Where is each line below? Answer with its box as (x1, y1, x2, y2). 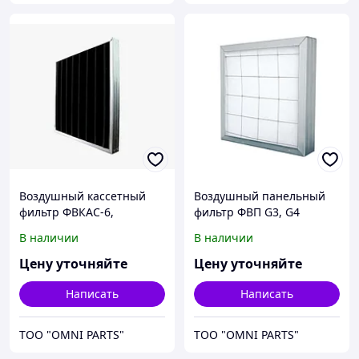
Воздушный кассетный (19, 188, 146, 204)
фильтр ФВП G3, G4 (194, 204, 300, 220)
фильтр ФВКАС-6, (19, 204, 114, 220)
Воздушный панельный (194, 188, 325, 204)
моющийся (19, 220, 80, 236)
